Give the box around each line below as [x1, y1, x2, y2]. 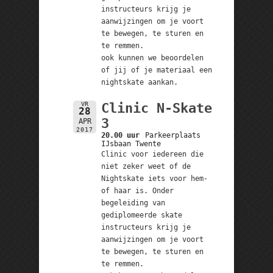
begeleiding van [101, 198, 165, 207]
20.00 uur [101, 130, 140, 140]
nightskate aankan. [101, 77, 178, 87]
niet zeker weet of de [101, 161, 191, 171]
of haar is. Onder [101, 186, 174, 195]
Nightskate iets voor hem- [101, 174, 208, 183]
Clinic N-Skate [101, 100, 212, 116]
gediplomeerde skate [101, 210, 182, 219]
